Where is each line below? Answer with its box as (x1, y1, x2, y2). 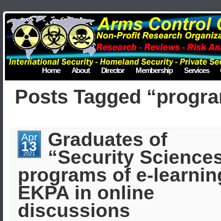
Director (101, 66, 124, 74)
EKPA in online (18, 182, 154, 203)
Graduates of (47, 129, 167, 150)
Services (184, 66, 209, 74)
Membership (135, 66, 173, 74)
